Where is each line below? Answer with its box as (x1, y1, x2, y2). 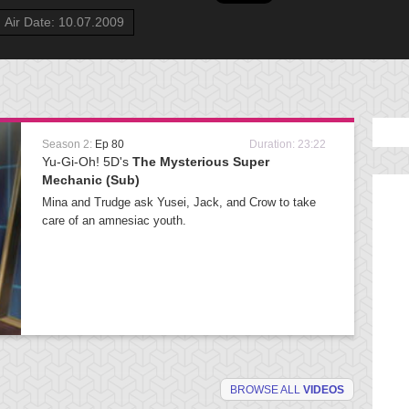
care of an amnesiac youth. (42, 214, 186, 227)
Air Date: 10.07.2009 (5, 15, 124, 29)
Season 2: (42, 138, 95, 151)
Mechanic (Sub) (42, 173, 140, 187)
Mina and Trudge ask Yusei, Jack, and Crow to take (42, 195, 316, 209)
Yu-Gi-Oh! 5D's (42, 154, 132, 169)
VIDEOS (303, 383, 344, 396)
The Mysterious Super (132, 154, 269, 169)
